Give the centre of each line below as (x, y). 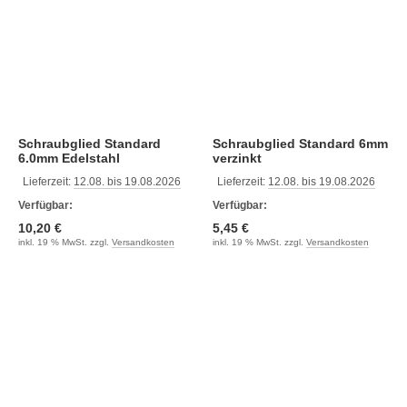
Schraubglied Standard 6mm (256, 144)
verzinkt (237, 158)
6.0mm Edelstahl (69, 158)
